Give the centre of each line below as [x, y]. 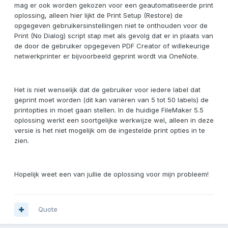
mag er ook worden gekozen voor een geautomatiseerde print [114, 5]
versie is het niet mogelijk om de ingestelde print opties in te [110, 131]
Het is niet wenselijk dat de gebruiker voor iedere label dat [107, 90]
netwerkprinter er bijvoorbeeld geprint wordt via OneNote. [106, 56]
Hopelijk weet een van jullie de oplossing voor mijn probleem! [111, 174]
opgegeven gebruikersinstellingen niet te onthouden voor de [111, 26]
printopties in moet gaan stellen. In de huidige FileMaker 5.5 [109, 110]
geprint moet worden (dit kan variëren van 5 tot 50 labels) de [111, 100]
